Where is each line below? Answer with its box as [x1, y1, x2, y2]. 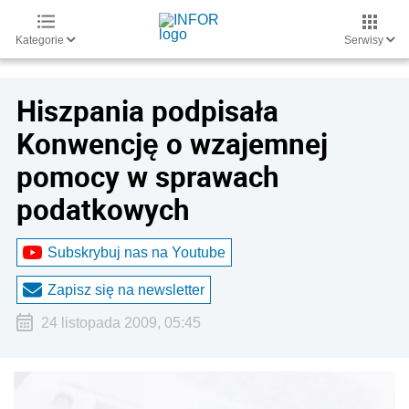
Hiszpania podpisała [16, 91, 278, 130]
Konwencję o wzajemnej [16, 124, 328, 163]
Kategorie [16, 34, 67, 47]
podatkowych [16, 190, 190, 228]
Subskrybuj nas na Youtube [47, 244, 225, 260]
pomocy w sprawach [16, 157, 279, 195]
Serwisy [344, 34, 386, 47]
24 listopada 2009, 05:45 [40, 315, 201, 330]
